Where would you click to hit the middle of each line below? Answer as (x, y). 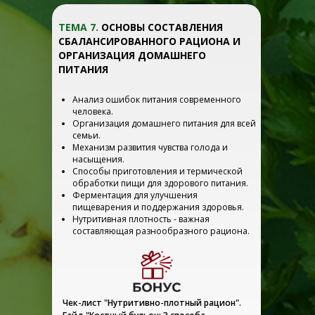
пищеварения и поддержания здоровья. (158, 207)
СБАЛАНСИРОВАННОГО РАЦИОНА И (149, 41)
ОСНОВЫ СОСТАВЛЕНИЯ (162, 27)
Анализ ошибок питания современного (157, 99)
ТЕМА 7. (80, 27)
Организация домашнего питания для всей (164, 123)
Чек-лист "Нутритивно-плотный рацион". (152, 303)
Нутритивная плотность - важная (141, 219)
